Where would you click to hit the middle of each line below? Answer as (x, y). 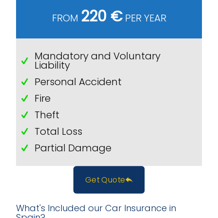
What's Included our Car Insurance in (96, 208)
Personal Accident (78, 82)
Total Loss (58, 131)
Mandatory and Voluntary (97, 56)
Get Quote (105, 180)
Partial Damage (73, 148)
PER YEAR (144, 18)
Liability (52, 65)
